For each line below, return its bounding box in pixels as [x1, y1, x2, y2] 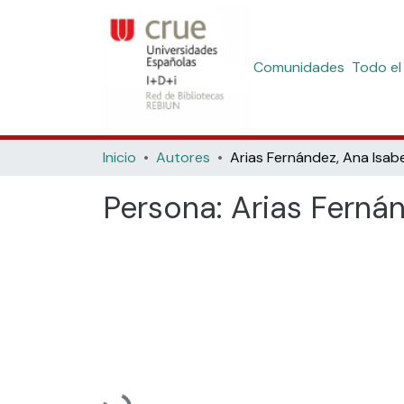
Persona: [103, 188, 231, 228]
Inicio [103, 148, 136, 167]
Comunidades [252, 58, 344, 77]
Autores [156, 148, 210, 167]
